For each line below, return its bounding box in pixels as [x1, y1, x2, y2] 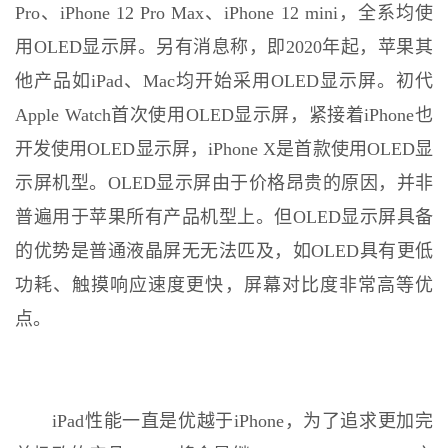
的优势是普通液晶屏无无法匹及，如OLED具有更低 [15, 241, 433, 262]
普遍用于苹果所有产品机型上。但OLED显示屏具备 [15, 207, 433, 228]
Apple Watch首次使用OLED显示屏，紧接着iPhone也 [15, 105, 433, 126]
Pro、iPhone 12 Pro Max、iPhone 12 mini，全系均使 [15, 3, 433, 24]
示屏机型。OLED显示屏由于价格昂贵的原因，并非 [15, 173, 433, 194]
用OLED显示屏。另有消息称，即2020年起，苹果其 [15, 37, 433, 58]
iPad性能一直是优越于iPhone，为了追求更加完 [15, 411, 433, 432]
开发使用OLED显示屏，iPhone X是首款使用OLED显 [15, 139, 433, 160]
